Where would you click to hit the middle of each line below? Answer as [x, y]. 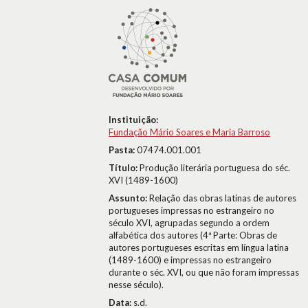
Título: [124, 168]
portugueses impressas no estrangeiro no [191, 210]
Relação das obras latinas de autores [223, 198]
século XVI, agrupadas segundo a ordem [189, 223]
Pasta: [123, 150]
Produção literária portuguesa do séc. [215, 168]
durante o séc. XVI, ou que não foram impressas [204, 272]
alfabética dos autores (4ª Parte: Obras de [193, 235]
